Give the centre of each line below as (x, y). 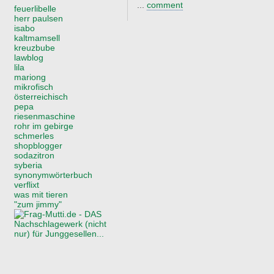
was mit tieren (41, 194)
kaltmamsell (37, 38)
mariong (30, 77)
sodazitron (34, 155)
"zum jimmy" (38, 204)
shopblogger (38, 145)
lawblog (29, 57)
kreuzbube (35, 47)
